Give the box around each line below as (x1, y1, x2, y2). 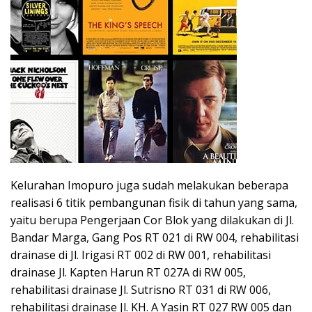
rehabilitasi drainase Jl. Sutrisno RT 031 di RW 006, (10, 281, 271, 297)
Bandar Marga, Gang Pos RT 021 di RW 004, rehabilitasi (10, 229, 299, 245)
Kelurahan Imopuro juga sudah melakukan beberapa (10, 177, 288, 193)
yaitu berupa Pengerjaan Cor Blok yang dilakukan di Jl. (10, 212, 294, 228)
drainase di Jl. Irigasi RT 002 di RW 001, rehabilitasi (10, 247, 271, 263)
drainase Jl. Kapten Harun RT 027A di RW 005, (10, 264, 246, 280)
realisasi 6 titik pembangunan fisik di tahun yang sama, (10, 194, 297, 210)
